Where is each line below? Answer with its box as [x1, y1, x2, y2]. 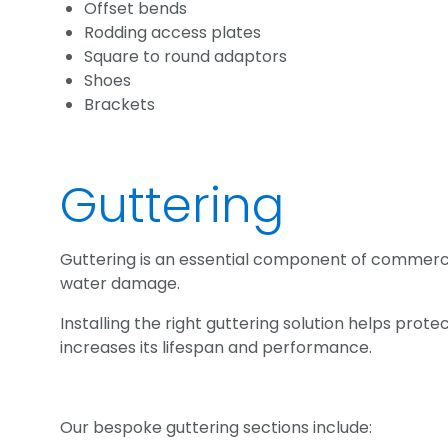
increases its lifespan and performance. [60, 335, 372, 359]
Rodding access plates [84, 21, 263, 45]
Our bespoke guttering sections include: [60, 415, 372, 439]
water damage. [60, 271, 180, 295]
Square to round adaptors [84, 45, 289, 69]
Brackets [84, 93, 157, 117]
